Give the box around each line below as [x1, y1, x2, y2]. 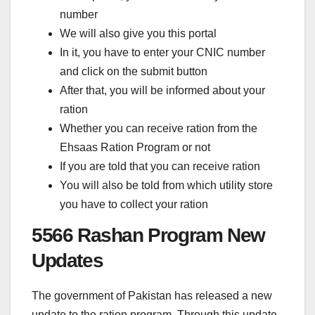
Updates [32, 249, 103, 271]
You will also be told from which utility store [60, 179, 273, 191]
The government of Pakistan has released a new [32, 289, 272, 302]
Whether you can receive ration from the [60, 122, 257, 134]
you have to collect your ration [60, 198, 208, 210]
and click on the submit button [60, 65, 207, 77]
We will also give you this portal [60, 27, 217, 39]
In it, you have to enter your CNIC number [60, 46, 265, 58]
